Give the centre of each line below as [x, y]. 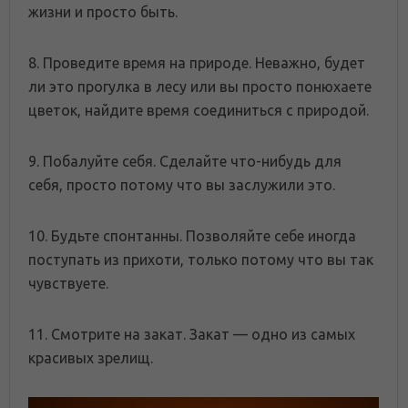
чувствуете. [68, 284]
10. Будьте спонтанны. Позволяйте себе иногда [192, 236]
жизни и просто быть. [103, 12]
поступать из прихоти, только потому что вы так [201, 260]
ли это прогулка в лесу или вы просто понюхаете [200, 87]
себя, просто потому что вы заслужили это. [182, 185]
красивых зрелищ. [91, 358]
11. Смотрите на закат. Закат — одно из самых [192, 335]
